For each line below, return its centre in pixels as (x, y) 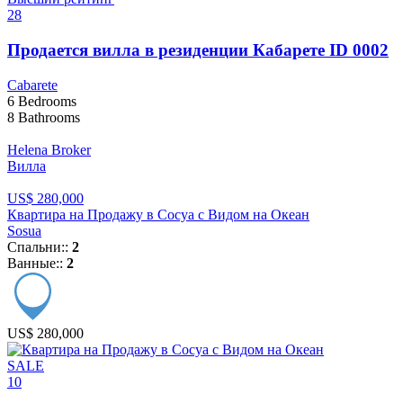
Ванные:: (37, 263)
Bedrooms (45, 101)
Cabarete (32, 85)
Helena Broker (49, 149)
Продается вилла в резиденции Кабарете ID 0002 (198, 49)
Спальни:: (40, 246)
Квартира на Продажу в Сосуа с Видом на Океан (158, 214)
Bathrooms (47, 117)
